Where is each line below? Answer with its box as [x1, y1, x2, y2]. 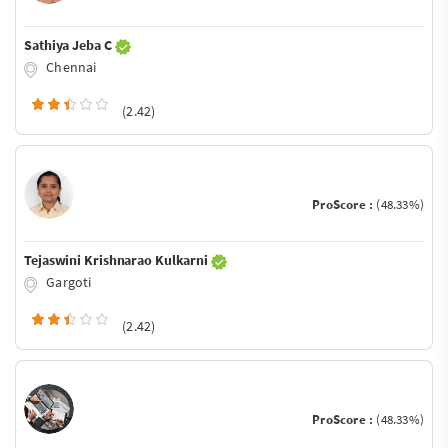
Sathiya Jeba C [24, 36, 115, 55]
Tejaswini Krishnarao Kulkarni [24, 250, 211, 269]
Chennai [43, 58, 97, 77]
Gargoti [43, 272, 92, 291]
